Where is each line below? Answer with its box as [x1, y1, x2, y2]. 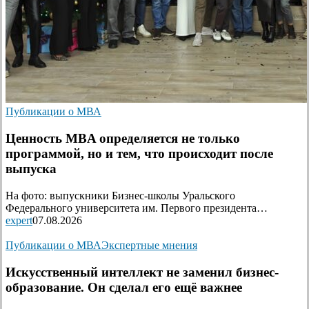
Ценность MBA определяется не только [6, 131, 240, 146]
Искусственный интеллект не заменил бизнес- [6, 264, 279, 279]
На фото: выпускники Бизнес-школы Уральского [6, 189, 235, 201]
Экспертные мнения [101, 239, 197, 251]
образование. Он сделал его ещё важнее [6, 279, 242, 295]
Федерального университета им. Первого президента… [6, 201, 268, 214]
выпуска [6, 161, 57, 177]
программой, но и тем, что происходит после [6, 146, 273, 161]
